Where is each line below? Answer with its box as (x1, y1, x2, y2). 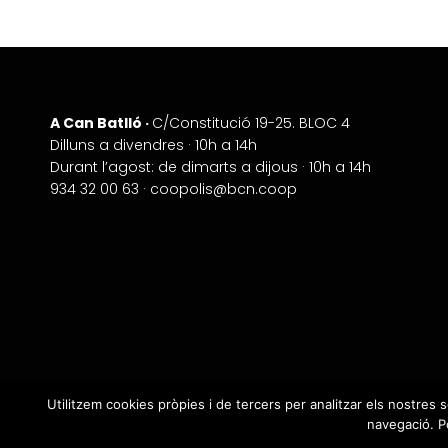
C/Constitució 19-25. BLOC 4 (152, 112, 350, 133)
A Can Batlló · (50, 112, 152, 133)
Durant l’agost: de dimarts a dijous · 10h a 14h (50, 156, 371, 177)
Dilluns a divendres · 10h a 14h (50, 134, 257, 155)
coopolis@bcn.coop (150, 178, 297, 199)
